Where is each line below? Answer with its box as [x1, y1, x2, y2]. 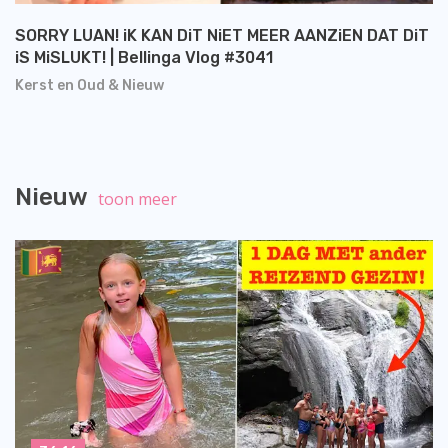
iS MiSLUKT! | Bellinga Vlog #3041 [15, 48, 273, 68]
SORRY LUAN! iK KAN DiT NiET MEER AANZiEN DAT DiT [15, 26, 429, 46]
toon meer [98, 188, 177, 211]
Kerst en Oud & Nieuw [15, 77, 164, 95]
